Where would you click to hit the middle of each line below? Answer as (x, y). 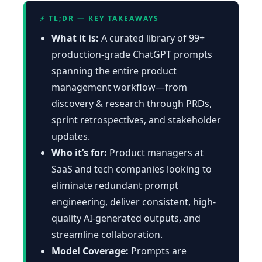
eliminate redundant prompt (115, 185)
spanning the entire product (114, 70)
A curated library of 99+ (152, 38)
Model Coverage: (90, 251)
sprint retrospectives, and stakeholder (136, 120)
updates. (71, 136)
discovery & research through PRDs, (132, 103)
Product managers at (155, 152)
